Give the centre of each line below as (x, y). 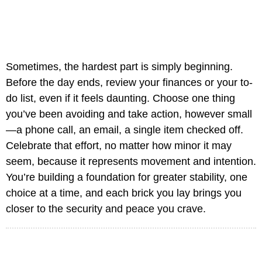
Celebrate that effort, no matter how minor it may (119, 146)
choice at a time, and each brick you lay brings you (124, 193)
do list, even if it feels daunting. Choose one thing (120, 99)
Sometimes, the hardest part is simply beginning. (119, 67)
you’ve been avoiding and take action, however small (129, 114)
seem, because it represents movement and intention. (131, 162)
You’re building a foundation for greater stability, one (127, 177)
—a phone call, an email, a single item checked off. (125, 130)
